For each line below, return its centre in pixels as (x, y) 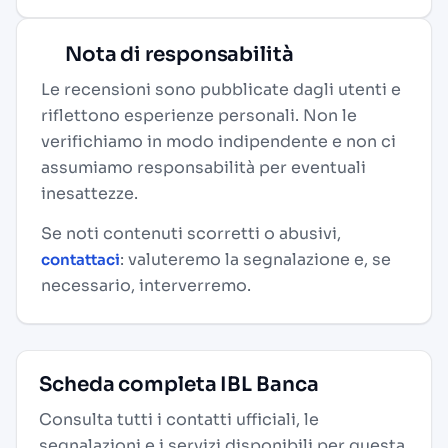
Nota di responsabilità (177, 54)
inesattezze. (89, 193)
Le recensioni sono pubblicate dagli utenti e (221, 89)
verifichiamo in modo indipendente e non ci (218, 141)
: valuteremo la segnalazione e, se (255, 259)
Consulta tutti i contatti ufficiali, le (179, 419)
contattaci (80, 259)
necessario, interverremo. (146, 285)
